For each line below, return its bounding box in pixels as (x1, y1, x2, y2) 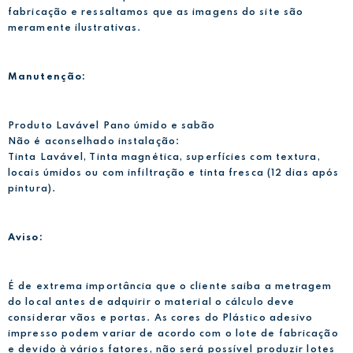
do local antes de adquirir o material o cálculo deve (8, 297, 295, 307)
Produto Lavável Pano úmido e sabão (8, 121, 216, 131)
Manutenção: (8, 72, 87, 82)
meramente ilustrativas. (8, 23, 142, 33)
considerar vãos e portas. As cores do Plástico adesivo (8, 313, 314, 323)
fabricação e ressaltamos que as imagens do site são (8, 7, 304, 17)
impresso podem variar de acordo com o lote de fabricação (8, 329, 339, 339)
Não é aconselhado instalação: (8, 136, 180, 147)
